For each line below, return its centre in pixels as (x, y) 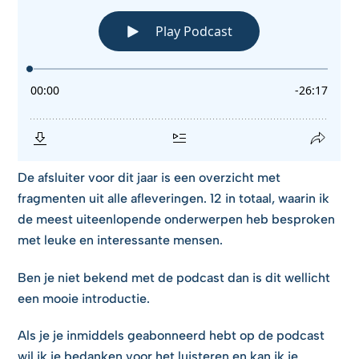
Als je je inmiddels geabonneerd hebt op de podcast (171, 336)
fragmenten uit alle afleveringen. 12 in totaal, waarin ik (174, 198)
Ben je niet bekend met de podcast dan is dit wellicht (174, 277)
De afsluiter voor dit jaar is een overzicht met (149, 177)
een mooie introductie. (84, 298)
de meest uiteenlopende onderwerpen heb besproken (177, 219)
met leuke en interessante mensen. (121, 240)
